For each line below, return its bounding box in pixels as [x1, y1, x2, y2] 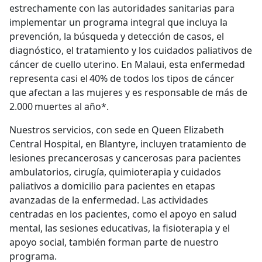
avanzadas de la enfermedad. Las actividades [9, 193, 208, 206]
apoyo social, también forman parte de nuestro [9, 235, 219, 249]
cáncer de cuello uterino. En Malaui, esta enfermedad [9, 57, 245, 71]
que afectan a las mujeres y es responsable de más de [9, 85, 247, 99]
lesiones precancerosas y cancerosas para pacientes [9, 151, 241, 164]
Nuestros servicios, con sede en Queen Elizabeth [9, 123, 224, 136]
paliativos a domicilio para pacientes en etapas [9, 179, 215, 192]
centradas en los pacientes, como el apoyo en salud [9, 207, 237, 220]
